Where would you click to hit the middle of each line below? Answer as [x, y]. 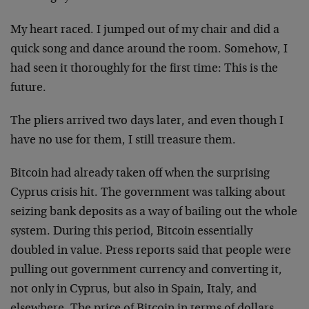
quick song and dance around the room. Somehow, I [149, 50]
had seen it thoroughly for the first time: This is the [144, 69]
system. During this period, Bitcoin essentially [131, 232]
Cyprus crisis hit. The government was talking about [148, 193]
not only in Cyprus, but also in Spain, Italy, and [133, 290]
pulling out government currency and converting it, [146, 270]
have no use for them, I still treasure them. [123, 141]
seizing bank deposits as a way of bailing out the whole [154, 212]
